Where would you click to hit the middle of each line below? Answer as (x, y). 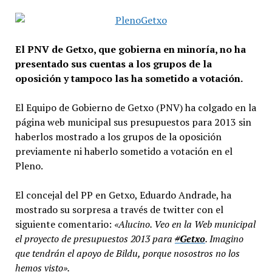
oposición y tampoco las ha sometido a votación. (129, 79)
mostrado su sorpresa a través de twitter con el (119, 210)
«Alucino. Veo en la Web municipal (185, 224)
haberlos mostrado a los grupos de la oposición (118, 137)
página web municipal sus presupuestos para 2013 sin (133, 122)
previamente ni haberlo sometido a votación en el (124, 151)
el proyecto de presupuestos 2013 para (95, 239)
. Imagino (224, 239)
